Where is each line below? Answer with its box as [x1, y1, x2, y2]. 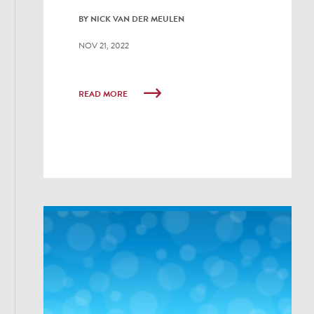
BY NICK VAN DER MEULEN [78, 12, 185, 25]
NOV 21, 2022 [78, 39, 130, 52]
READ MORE [78, 88, 130, 101]
